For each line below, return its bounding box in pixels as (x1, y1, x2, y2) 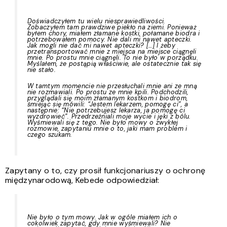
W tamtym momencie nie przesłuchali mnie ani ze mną (27, 82, 197, 90)
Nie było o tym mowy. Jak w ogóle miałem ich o (27, 213, 178, 222)
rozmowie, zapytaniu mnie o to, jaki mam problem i (27, 124, 187, 133)
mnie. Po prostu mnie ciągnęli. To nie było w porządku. (27, 53, 199, 62)
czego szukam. (27, 130, 75, 139)
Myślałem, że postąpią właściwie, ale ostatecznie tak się (27, 59, 202, 68)
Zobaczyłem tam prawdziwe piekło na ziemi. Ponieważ (27, 23, 197, 31)
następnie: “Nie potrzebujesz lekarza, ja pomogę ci (27, 106, 185, 115)
